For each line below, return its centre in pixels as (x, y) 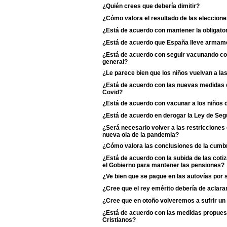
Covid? (112, 92)
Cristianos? (119, 219)
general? (115, 61)
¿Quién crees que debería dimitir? (151, 6)
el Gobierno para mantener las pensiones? (163, 165)
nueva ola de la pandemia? (141, 134)
